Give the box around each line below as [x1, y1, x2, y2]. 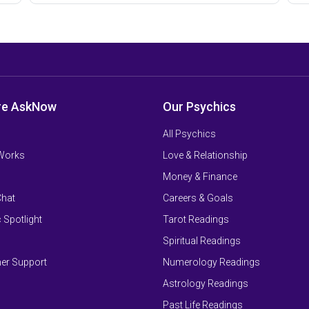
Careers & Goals [163, 192, 233, 204]
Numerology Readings [163, 257, 260, 268]
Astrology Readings [163, 278, 248, 290]
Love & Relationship [163, 150, 248, 161]
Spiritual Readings [163, 235, 241, 247]
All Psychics [163, 128, 216, 140]
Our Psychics [163, 99, 236, 114]
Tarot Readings [163, 214, 229, 226]
